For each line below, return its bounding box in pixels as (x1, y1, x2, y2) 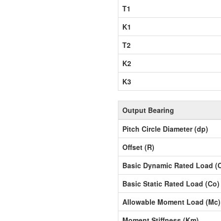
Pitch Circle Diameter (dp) (122, 124, 208, 134)
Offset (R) (122, 142, 154, 152)
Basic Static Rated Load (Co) (122, 179, 220, 188)
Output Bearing (122, 105, 174, 115)
